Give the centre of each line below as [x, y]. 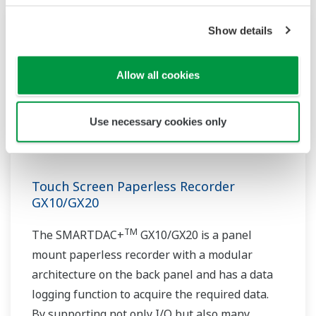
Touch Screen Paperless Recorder [133, 187]
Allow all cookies [158, 75]
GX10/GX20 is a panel [195, 235]
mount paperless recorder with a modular [142, 255]
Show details [241, 30]
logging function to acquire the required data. [150, 294]
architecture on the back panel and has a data [152, 275]
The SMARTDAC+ [78, 235]
